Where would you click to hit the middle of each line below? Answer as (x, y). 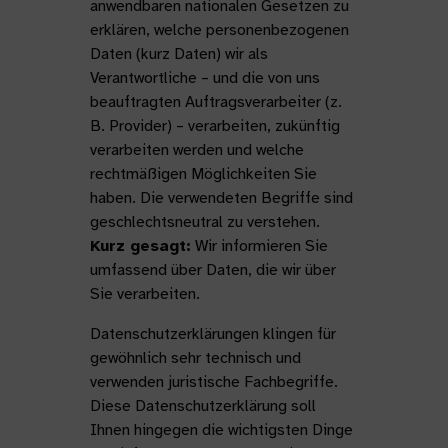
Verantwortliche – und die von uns (204, 78)
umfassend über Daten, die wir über (212, 270)
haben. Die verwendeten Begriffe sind (221, 198)
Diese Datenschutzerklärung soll (202, 406)
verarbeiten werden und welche (196, 150)
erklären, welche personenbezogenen (219, 30)
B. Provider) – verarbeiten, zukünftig (214, 126)
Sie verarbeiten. (144, 294)
